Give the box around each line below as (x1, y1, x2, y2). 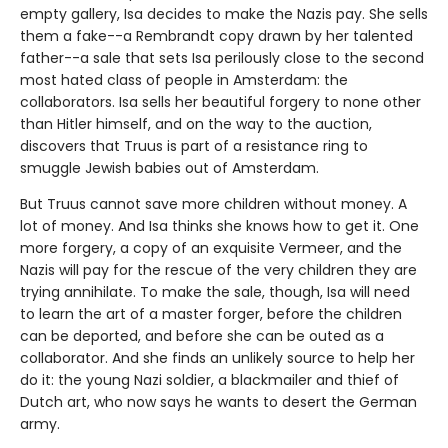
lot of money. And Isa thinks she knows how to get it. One (20, 216, 419, 237)
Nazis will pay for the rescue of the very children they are (20, 260, 417, 281)
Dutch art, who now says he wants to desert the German (20, 392, 417, 413)
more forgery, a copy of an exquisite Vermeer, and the (20, 238, 402, 259)
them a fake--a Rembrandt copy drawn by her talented (20, 26, 413, 47)
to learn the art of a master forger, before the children (20, 304, 402, 325)
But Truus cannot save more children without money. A (20, 194, 407, 215)
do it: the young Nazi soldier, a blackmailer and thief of (20, 370, 399, 391)
